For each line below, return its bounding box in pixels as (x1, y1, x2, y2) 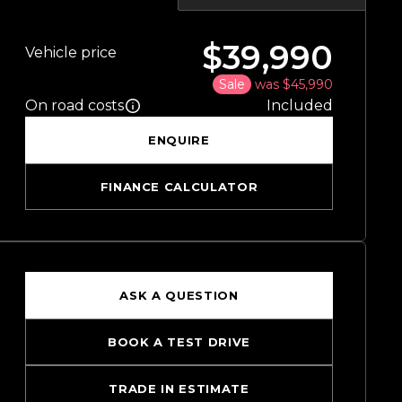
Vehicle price (24, 44, 117, 62)
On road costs (24, 97, 124, 115)
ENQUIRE (148, 133, 210, 148)
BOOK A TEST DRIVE (107, 335, 250, 350)
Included (267, 97, 333, 115)
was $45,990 (255, 76, 333, 93)
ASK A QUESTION (119, 288, 239, 303)
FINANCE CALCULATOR (100, 179, 258, 195)
